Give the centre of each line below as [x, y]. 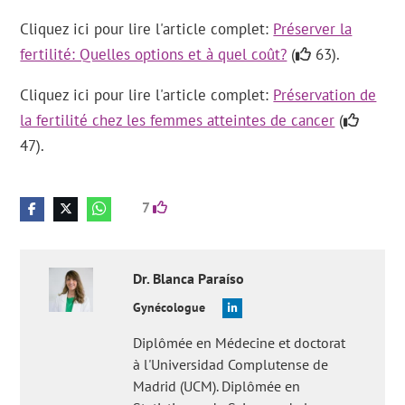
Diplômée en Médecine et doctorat [240, 343]
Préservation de [325, 95]
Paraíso [221, 278]
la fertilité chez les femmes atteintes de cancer [178, 120]
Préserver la [313, 29]
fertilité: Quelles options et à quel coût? [154, 54]
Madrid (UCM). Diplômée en [217, 386]
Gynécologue [170, 307]
